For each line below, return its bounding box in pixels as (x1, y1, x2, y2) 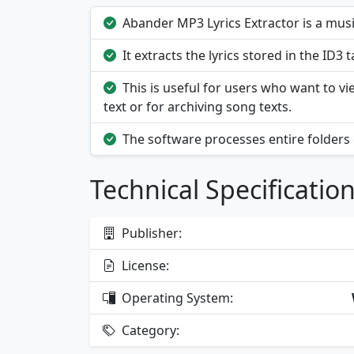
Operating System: (119, 289, 233, 307)
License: (119, 257, 169, 275)
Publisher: (119, 224, 182, 243)
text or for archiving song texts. (104, 98, 292, 116)
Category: (119, 322, 179, 340)
